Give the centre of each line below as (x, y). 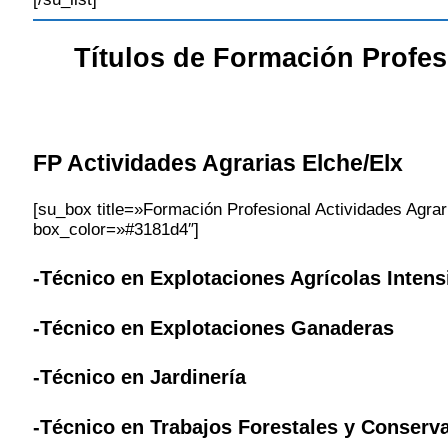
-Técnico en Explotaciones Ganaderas (213, 327)
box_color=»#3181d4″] (116, 230)
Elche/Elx (352, 163)
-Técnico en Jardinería (139, 377)
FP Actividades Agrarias (167, 163)
